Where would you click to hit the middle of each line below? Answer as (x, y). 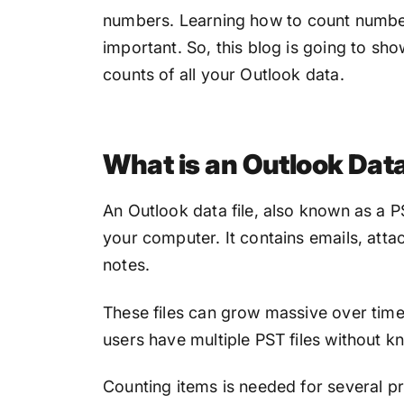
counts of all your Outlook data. (224, 75)
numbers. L (146, 21)
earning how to (248, 21)
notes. (129, 265)
